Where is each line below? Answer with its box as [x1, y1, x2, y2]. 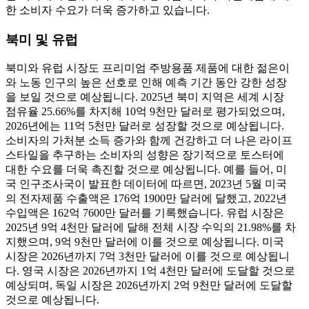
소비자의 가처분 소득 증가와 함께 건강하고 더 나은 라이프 [6, 134, 292, 147]
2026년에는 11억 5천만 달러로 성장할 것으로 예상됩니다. [6, 120, 284, 132]
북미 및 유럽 [6, 32, 78, 47]
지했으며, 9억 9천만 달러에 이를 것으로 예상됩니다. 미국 [6, 236, 284, 248]
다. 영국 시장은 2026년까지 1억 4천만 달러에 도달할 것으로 [6, 265, 295, 277]
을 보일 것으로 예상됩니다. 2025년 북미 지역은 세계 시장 [6, 91, 284, 103]
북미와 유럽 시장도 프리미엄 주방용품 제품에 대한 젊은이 [6, 62, 290, 74]
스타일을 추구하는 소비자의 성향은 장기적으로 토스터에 [6, 149, 284, 161]
